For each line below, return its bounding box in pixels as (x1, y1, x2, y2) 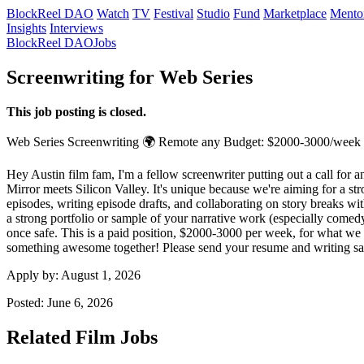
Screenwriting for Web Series (6, 66, 253, 88)
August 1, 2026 (61, 267, 141, 282)
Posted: (6, 295, 47, 310)
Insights (6, 21, 46, 35)
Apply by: (6, 267, 61, 282)
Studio (197, 6, 230, 20)
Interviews (50, 21, 103, 35)
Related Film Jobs (6, 326, 158, 348)
